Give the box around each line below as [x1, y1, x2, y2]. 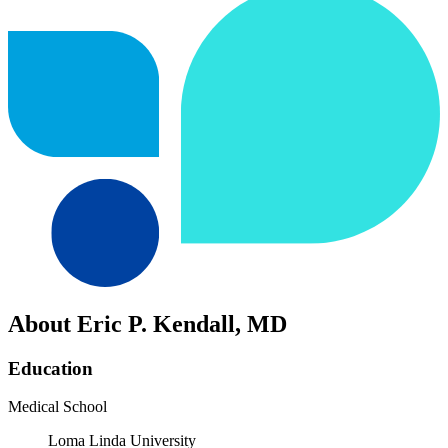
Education [8, 357, 93, 379]
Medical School [8, 398, 107, 416]
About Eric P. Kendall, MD [8, 310, 287, 337]
